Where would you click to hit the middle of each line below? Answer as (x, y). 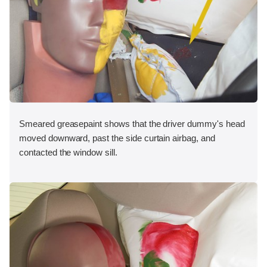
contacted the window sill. (68, 152)
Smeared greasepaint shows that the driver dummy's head (132, 123)
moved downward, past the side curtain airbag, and (117, 138)
